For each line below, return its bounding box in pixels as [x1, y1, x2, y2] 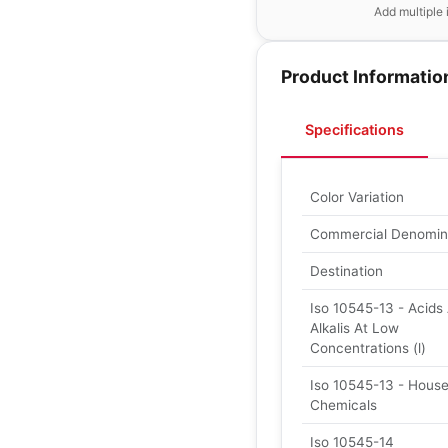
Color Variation [310, 189, 404, 205]
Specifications [305, 121, 404, 138]
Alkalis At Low [310, 320, 399, 336]
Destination [310, 263, 383, 279]
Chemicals [310, 397, 377, 413]
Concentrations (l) [310, 340, 426, 356]
